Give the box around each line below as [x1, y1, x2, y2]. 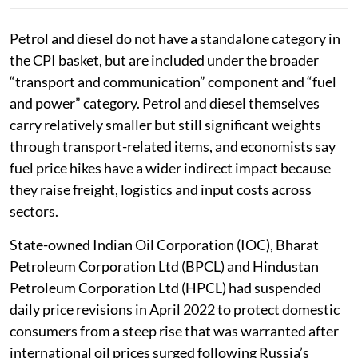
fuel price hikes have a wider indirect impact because [10, 158, 331, 177]
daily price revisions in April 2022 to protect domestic [10, 300, 340, 318]
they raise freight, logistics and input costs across [10, 180, 312, 198]
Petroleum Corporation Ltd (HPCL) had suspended [10, 278, 321, 296]
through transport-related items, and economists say [10, 137, 336, 155]
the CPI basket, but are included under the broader [10, 50, 319, 69]
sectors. [10, 201, 58, 220]
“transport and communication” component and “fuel [10, 72, 336, 90]
